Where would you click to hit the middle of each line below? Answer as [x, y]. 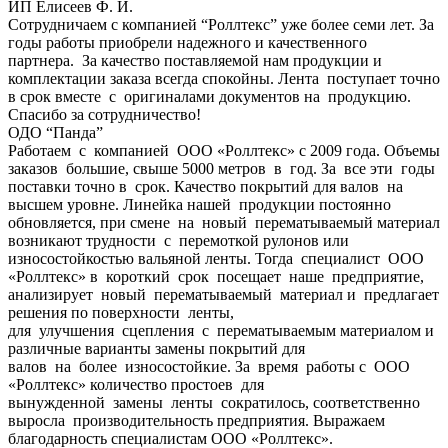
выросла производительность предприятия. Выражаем [196, 420]
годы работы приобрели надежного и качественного [187, 42]
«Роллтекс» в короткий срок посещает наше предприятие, [216, 276]
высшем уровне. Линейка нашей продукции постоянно [199, 204]
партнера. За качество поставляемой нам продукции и [195, 60]
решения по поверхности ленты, [121, 312]
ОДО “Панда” [55, 132]
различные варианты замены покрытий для [156, 348]
